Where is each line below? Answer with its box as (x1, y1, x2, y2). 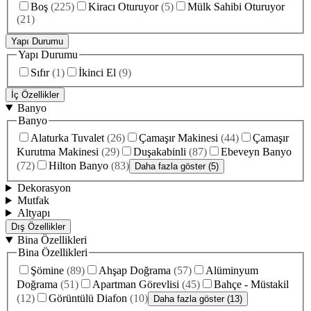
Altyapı (17, 207, 50, 219)
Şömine (31, 264, 64, 276)
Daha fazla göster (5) (135, 161, 219, 172)
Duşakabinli (133, 146, 186, 158)
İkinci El (78, 66, 116, 78)
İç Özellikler (11, 89, 59, 100)
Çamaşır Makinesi (139, 132, 218, 144)
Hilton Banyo (49, 160, 108, 172)
